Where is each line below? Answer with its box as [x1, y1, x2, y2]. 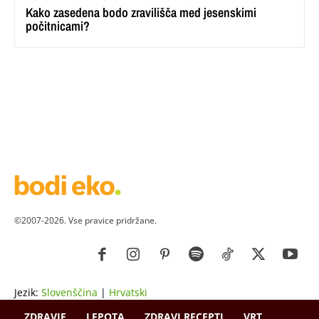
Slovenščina [41, 285, 98, 299]
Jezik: [14, 285, 41, 299]
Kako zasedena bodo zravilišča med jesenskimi [26, 3, 256, 21]
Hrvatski [109, 285, 147, 299]
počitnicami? [26, 16, 90, 35]
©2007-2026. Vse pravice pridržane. [14, 214, 157, 226]
